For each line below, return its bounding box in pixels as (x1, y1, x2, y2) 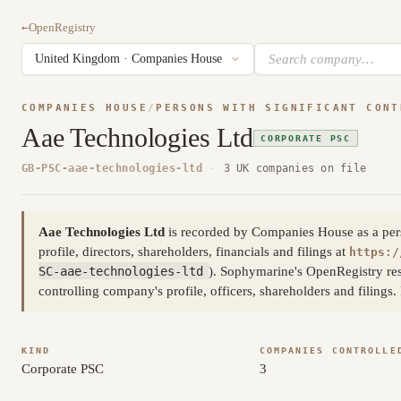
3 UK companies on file (223, 161, 367, 175)
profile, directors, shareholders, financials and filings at (38, 243, 349, 259)
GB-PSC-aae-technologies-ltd (21, 161, 203, 175)
